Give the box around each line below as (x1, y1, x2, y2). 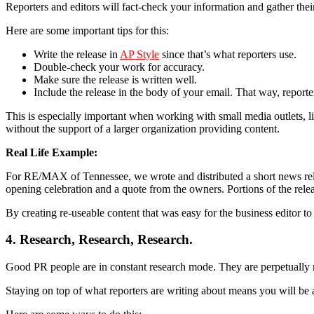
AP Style (120, 48, 159, 60)
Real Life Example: (6, 146, 97, 158)
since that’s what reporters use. (159, 48, 296, 60)
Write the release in (34, 48, 120, 60)
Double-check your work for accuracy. (34, 60, 205, 73)
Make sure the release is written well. (34, 73, 197, 86)
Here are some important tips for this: (6, 24, 169, 36)
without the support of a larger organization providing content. (6, 122, 280, 135)
